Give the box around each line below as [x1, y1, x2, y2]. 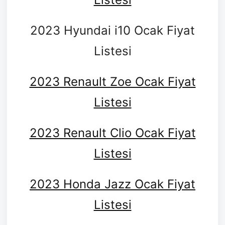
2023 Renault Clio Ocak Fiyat [29, 125, 196, 140]
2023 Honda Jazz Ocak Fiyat [30, 176, 195, 191]
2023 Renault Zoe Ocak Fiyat [29, 74, 196, 89]
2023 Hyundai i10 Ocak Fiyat [30, 23, 195, 38]
